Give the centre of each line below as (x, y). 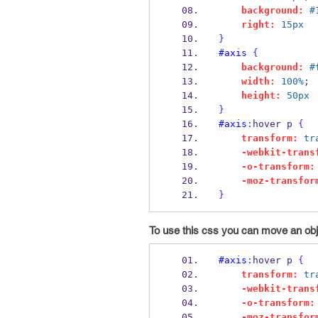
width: (258, 81)
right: (258, 24)
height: (261, 95)
